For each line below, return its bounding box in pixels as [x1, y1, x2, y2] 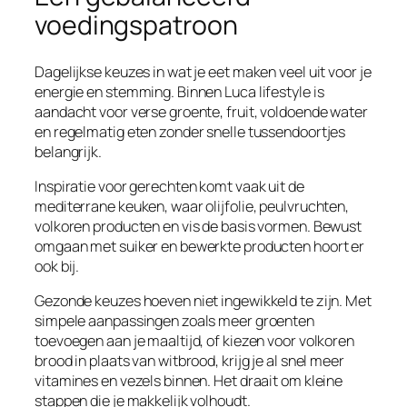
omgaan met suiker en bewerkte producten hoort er [35, 235, 365, 256]
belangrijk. [35, 141, 102, 162]
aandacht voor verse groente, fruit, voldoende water [35, 101, 368, 122]
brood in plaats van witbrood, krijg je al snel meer [35, 351, 344, 371]
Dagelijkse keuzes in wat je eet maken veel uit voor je [35, 61, 372, 82]
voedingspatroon [35, 6, 238, 43]
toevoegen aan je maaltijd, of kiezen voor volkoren [35, 331, 354, 351]
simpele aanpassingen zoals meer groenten [35, 311, 314, 331]
